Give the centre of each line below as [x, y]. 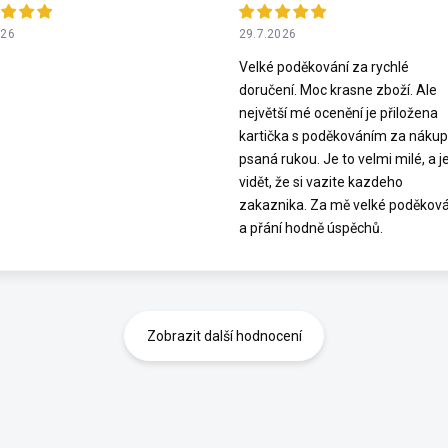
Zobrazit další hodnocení [224, 335]
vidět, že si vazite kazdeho [320, 181]
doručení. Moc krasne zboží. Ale [337, 89]
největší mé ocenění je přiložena [338, 112]
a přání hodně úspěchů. [310, 227]
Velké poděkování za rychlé [323, 66]
